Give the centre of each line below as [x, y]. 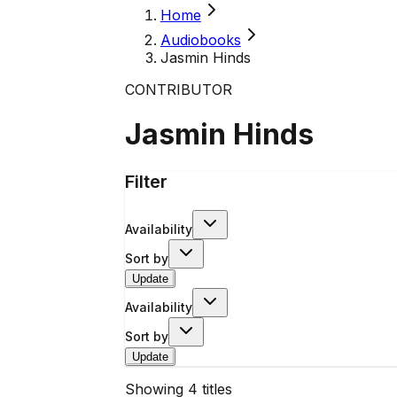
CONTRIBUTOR [178, 90]
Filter [146, 181]
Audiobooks [200, 40]
